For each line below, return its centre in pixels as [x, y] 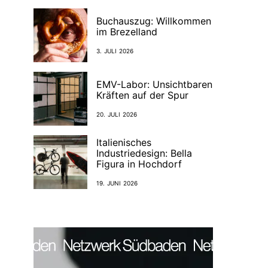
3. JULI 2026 [115, 51]
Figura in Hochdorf [139, 164]
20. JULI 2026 [117, 114]
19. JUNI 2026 [117, 183]
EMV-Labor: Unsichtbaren [154, 84]
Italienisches [124, 142]
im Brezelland [127, 31]
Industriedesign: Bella [144, 153]
